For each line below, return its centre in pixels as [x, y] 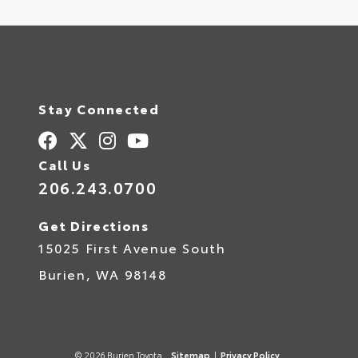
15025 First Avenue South [132, 247]
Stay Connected [99, 108]
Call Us [65, 164]
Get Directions [94, 225]
